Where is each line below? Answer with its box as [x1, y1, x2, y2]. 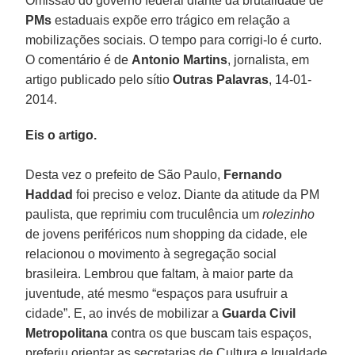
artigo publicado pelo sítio [25, 72, 174, 86]
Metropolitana [25, 326, 109, 340]
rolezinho [262, 207, 315, 221]
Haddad [25, 187, 74, 201]
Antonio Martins [132, 52, 228, 67]
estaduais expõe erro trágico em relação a [52, 13, 291, 27]
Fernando [223, 167, 283, 181]
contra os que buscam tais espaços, [108, 326, 312, 340]
